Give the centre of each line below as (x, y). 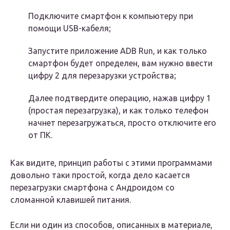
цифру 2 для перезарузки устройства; (102, 76)
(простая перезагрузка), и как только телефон (118, 111)
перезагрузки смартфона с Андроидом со (92, 188)
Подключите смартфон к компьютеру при (111, 16)
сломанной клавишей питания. (71, 200)
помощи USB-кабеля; (70, 28)
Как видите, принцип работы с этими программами (111, 163)
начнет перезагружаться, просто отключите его (122, 123)
